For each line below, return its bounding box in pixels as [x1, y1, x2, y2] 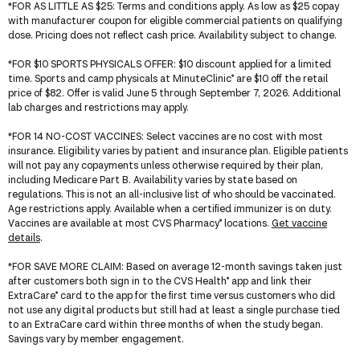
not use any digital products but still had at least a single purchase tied [8, 303, 340, 316]
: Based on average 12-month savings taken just [121, 260, 342, 272]
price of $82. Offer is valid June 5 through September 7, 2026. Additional [8, 86, 341, 99]
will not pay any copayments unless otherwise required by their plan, [8, 158, 323, 171]
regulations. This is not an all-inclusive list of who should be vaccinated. [8, 187, 336, 200]
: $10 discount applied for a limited [174, 57, 331, 70]
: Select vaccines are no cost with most [141, 129, 323, 142]
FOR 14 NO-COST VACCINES [12, 129, 141, 142]
